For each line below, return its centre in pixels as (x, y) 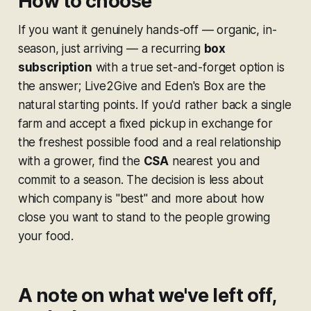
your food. (46, 236)
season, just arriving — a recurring (111, 48)
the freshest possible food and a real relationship (150, 142)
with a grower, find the (81, 161)
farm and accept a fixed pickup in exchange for (145, 123)
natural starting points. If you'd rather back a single (154, 104)
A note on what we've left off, (147, 295)
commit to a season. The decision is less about (141, 179)
